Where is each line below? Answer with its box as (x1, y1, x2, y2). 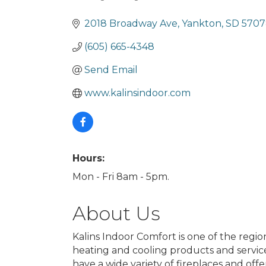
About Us (72, 202, 160, 225)
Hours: (72, 153, 104, 164)
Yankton (182, 18, 221, 29)
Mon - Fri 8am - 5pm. (72, 171, 169, 182)
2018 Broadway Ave (84, 18, 178, 29)
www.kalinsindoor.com (84, 87, 191, 99)
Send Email (84, 64, 138, 75)
